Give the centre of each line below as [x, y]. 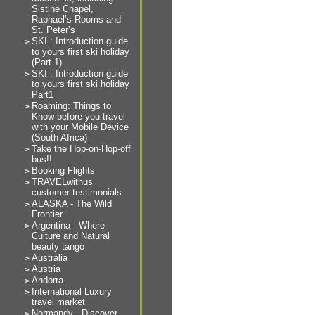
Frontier [47, 214]
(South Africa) [59, 137]
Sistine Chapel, [63, 9]
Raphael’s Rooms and [76, 19]
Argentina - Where [68, 225]
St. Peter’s [53, 30]
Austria [46, 269]
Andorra [47, 280]
